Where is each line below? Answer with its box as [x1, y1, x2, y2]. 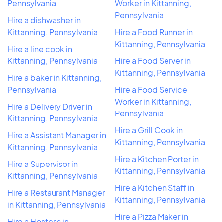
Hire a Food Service [115, 84, 187, 95]
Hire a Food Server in [115, 55, 191, 66]
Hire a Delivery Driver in [7, 101, 92, 111]
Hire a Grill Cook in [115, 124, 183, 135]
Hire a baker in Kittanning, [7, 72, 102, 83]
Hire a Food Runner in [115, 26, 193, 37]
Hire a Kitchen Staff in [115, 182, 194, 193]
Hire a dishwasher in [7, 14, 81, 25]
